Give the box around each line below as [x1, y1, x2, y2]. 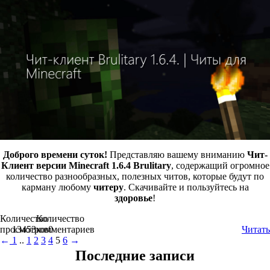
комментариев [36, 224, 95, 235]
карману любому [21, 182, 93, 193]
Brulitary [133, 160, 171, 171]
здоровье [115, 193, 152, 204]
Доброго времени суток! [2, 149, 107, 160]
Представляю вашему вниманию [107, 149, 247, 160]
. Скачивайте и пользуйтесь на [123, 182, 249, 193]
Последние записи [75, 248, 195, 264]
